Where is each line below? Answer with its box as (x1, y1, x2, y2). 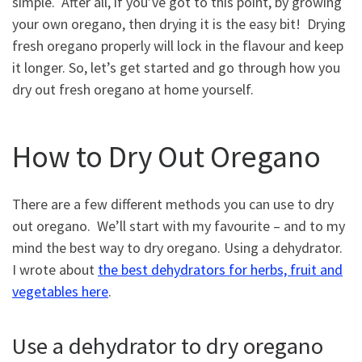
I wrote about (12, 260, 98, 280)
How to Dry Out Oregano (12, 137, 321, 175)
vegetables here (12, 282, 108, 301)
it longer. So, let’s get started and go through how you (12, 58, 340, 78)
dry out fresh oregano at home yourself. (12, 80, 254, 99)
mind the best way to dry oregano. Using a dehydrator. (12, 238, 346, 258)
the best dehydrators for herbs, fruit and (98, 260, 343, 280)
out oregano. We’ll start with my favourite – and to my (12, 217, 345, 236)
